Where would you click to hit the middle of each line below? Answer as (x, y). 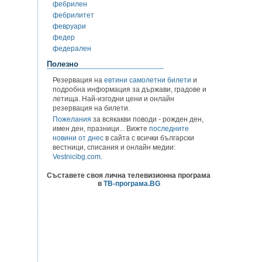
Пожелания (72, 119)
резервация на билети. (91, 108)
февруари (69, 27)
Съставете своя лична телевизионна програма (129, 175)
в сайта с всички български (149, 138)
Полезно (63, 64)
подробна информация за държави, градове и (130, 89)
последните (169, 128)
